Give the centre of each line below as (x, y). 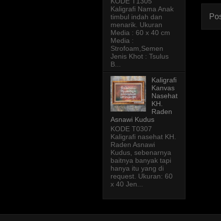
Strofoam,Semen (137, 48)
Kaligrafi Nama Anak (142, 9)
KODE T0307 (131, 129)
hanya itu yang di (137, 168)
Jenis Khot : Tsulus (140, 56)
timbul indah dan (136, 17)
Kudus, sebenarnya (141, 152)
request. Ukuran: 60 (142, 176)
